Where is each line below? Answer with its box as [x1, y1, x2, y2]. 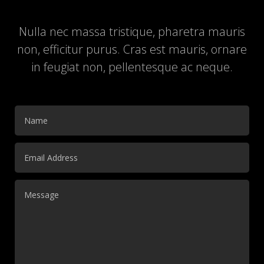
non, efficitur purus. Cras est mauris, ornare [17, 41, 247, 57]
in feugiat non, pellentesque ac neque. [31, 58, 233, 75]
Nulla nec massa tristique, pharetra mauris [19, 23, 245, 39]
